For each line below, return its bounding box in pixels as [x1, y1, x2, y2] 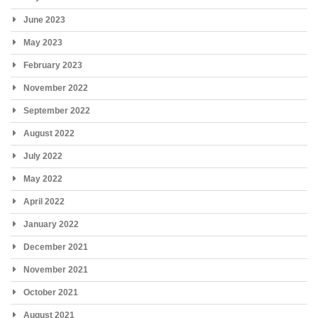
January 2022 [23, 219, 79, 229]
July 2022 [23, 150, 62, 161]
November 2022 [23, 82, 88, 93]
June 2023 [23, 14, 65, 25]
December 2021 [23, 241, 88, 252]
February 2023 [23, 60, 82, 70]
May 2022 [23, 173, 62, 184]
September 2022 [23, 105, 90, 116]
